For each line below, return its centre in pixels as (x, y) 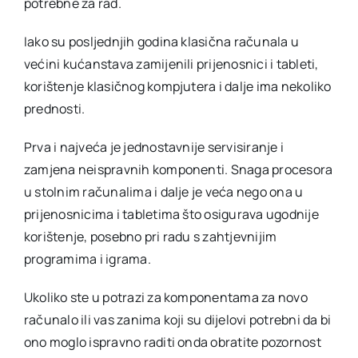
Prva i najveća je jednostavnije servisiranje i (154, 147)
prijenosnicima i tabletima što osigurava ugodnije (171, 214)
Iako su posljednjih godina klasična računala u (161, 41)
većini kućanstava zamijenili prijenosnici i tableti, (171, 64)
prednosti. (54, 108)
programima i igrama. (87, 259)
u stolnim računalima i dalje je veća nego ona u (163, 191)
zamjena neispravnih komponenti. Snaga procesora (178, 169)
